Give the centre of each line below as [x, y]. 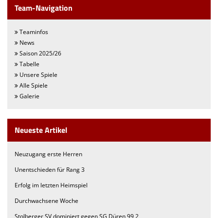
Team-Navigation [44, 8]
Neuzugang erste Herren [48, 154]
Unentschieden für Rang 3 [50, 170]
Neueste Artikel [41, 130]
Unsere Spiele [38, 75]
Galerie [29, 96]
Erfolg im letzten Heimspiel [51, 185]
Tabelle [29, 64]
